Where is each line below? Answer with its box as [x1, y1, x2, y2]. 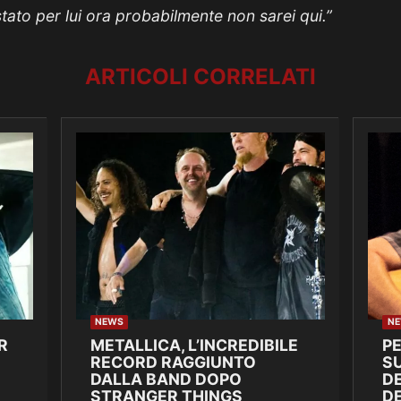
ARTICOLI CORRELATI [85, 64, 316, 90]
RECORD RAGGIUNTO [90, 353, 256, 372]
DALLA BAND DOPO [90, 370, 242, 389]
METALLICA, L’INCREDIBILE [90, 336, 298, 355]
